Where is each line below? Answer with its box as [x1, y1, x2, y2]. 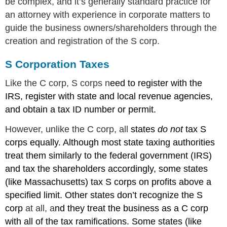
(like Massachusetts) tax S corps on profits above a [5, 177, 212, 187]
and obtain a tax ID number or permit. [5, 104, 157, 115]
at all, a [25, 203, 55, 214]
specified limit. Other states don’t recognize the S [5, 190, 203, 201]
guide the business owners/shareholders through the [5, 22, 217, 33]
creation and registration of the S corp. [5, 35, 160, 46]
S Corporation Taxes [5, 58, 110, 70]
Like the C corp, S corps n [5, 78, 110, 89]
